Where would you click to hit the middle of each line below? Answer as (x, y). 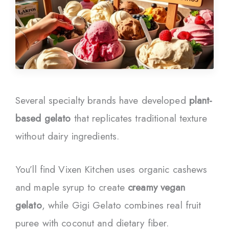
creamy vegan (157, 188)
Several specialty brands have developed (102, 100)
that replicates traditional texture (139, 118)
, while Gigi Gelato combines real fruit (121, 205)
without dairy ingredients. (67, 136)
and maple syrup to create (72, 188)
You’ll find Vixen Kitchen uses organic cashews (111, 170)
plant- (201, 100)
